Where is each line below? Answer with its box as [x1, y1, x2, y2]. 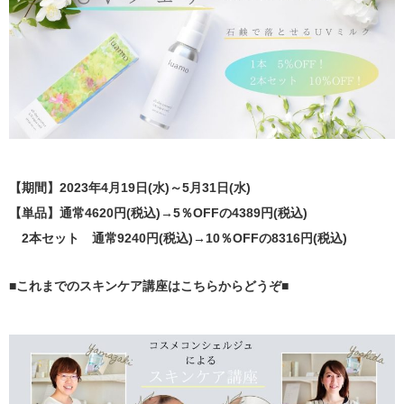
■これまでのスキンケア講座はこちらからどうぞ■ [9, 279, 289, 294]
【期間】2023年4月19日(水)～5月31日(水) [9, 180, 251, 196]
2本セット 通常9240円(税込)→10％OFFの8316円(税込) [22, 231, 347, 246]
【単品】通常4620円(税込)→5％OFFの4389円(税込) [9, 206, 320, 221]
